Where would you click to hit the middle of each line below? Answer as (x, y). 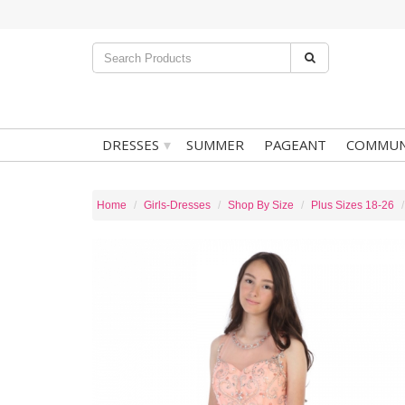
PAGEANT (295, 145)
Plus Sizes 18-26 (353, 205)
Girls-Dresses (177, 205)
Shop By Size (261, 205)
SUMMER (215, 145)
